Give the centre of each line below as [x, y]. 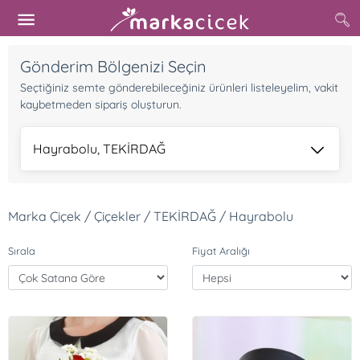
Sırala [22, 251]
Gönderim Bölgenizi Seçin [113, 66]
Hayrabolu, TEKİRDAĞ [99, 149]
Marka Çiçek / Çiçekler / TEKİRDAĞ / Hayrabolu [151, 216]
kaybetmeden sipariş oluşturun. [101, 104]
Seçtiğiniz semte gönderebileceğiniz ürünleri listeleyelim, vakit [179, 88]
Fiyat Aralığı [221, 251]
